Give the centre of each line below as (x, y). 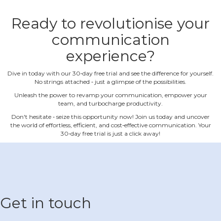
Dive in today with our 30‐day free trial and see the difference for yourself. (110, 73)
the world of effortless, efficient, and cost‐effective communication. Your (110, 125)
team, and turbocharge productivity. (110, 103)
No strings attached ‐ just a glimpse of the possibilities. (110, 81)
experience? (110, 56)
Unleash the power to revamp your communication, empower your (110, 95)
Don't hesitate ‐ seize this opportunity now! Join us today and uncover (110, 116)
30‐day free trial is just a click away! (110, 133)
